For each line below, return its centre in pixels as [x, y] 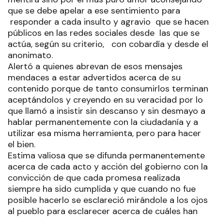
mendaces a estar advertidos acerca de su [94, 78]
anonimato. [30, 55]
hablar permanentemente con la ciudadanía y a [103, 122]
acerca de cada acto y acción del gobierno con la [108, 167]
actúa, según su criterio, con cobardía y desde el [108, 44]
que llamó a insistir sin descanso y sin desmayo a [107, 111]
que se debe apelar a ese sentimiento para [94, 11]
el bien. [22, 145]
